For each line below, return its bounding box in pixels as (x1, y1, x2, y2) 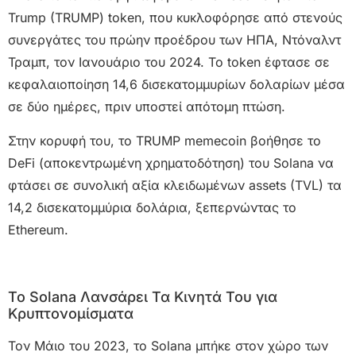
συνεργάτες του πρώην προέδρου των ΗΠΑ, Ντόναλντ (8, 32, 341, 48)
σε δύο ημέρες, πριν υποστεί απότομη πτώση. (8, 99, 285, 115)
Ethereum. (8, 221, 68, 238)
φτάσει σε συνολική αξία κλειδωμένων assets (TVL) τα (8, 176, 342, 193)
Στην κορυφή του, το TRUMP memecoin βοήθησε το (8, 132, 321, 149)
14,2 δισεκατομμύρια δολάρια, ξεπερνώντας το (8, 199, 296, 215)
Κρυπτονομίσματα (8, 304, 133, 322)
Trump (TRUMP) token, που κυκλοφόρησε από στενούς (8, 10, 342, 26)
